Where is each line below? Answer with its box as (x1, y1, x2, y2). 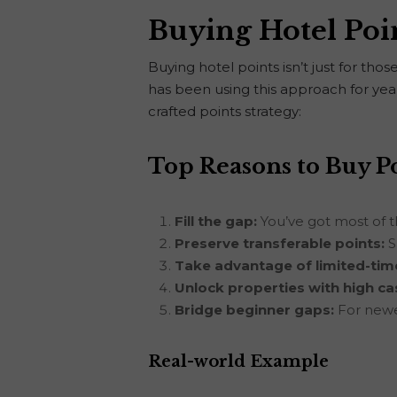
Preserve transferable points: (175, 234, 385, 252)
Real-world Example (148, 351, 329, 371)
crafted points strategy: (148, 102, 301, 120)
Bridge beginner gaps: (175, 300, 334, 318)
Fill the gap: (175, 212, 257, 230)
